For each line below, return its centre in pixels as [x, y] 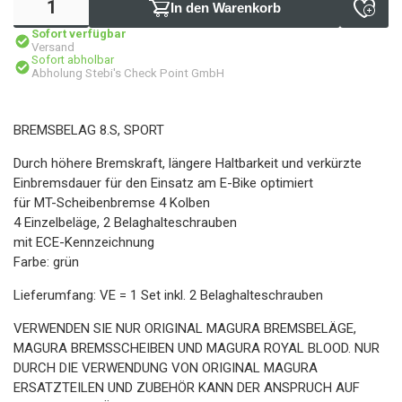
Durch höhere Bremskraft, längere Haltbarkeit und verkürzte [188, 163]
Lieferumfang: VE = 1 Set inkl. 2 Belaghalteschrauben [168, 295]
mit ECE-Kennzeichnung [84, 242]
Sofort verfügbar [79, 34]
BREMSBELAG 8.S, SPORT [89, 130]
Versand [53, 47]
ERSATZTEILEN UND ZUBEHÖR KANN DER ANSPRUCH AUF [187, 388]
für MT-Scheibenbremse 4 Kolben [112, 203]
